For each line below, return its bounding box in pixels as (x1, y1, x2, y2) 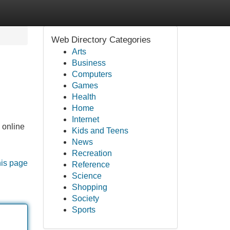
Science (71, 171, 102, 180)
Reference (71, 160, 110, 169)
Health (71, 92, 96, 101)
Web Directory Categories (51, 35, 151, 45)
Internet (71, 115, 99, 124)
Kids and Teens (71, 126, 128, 135)
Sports (71, 205, 95, 214)
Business (71, 59, 106, 67)
